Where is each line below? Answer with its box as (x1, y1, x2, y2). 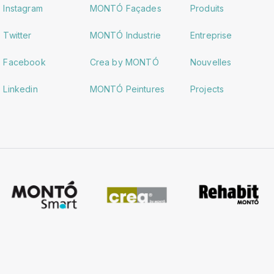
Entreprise (190, 29, 232, 40)
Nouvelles (190, 56, 232, 67)
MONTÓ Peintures (89, 83, 165, 94)
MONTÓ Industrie (89, 29, 161, 40)
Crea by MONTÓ (89, 56, 159, 67)
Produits (190, 2, 224, 13)
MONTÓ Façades (89, 2, 161, 13)
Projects (190, 83, 224, 94)
